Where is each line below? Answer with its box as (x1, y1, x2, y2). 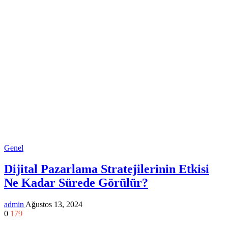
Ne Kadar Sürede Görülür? (4, 176, 148, 190)
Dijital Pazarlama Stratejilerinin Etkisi (4, 162, 209, 176)
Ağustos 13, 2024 (25, 200, 82, 209)
